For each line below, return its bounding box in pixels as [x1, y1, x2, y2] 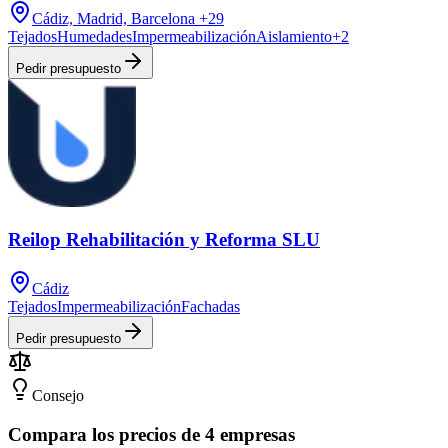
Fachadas [181, 298, 240, 316]
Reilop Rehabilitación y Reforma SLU [8, 229, 320, 251]
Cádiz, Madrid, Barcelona [32, 9, 195, 27]
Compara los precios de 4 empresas [8, 423, 295, 445]
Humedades [57, 27, 132, 45]
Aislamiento [256, 27, 332, 45]
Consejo [32, 387, 84, 405]
